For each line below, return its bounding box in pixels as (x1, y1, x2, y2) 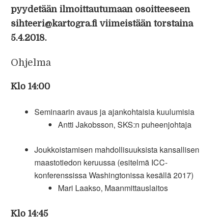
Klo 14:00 (11, 82, 51, 91)
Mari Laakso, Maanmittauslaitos (58, 182, 168, 193)
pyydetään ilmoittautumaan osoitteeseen (11, 4, 191, 14)
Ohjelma (11, 57, 52, 68)
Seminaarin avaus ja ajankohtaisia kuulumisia (34, 106, 195, 117)
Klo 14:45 (11, 209, 49, 219)
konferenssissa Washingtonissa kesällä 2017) (34, 169, 194, 181)
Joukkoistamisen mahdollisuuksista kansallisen (34, 144, 200, 155)
